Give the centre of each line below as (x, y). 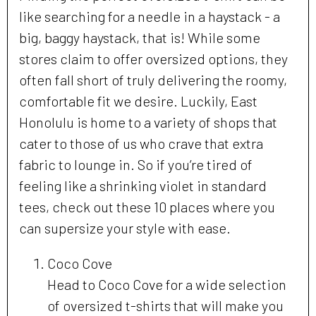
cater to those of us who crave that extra (141, 144)
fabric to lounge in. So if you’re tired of (136, 165)
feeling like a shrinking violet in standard (143, 186)
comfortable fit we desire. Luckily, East (138, 101)
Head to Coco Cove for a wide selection (167, 285)
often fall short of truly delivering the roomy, (153, 80)
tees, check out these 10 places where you (147, 207)
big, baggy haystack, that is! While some (140, 38)
